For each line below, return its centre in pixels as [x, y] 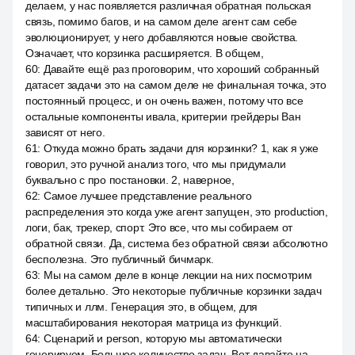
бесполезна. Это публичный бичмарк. [120, 259]
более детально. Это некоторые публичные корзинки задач [174, 291]
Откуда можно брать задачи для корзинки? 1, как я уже [181, 148]
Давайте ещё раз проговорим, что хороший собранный [181, 69]
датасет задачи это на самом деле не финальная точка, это [176, 85]
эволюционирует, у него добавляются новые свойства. [162, 37]
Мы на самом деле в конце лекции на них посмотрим [177, 275]
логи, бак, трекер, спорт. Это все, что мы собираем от [159, 227]
